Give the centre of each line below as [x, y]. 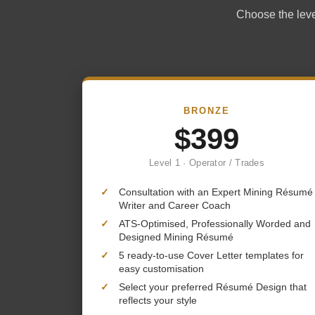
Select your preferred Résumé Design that [213, 287]
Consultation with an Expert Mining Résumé [216, 192]
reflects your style [158, 300]
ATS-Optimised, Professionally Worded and [215, 224]
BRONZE [207, 111]
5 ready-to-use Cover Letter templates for [211, 255]
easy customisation [161, 269]
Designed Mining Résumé [176, 237]
